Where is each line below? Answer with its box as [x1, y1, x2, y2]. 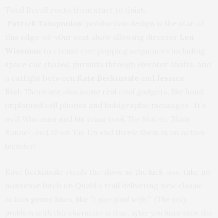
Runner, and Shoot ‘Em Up [5, 127, 97, 138]
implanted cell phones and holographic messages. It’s [5, 100, 206, 110]
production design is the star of [84, 18, 204, 29]
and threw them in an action [97, 127, 205, 138]
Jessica [157, 73, 184, 83]
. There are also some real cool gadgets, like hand [20, 87, 204, 97]
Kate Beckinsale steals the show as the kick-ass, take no [5, 167, 211, 177]
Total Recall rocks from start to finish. [5, 5, 147, 15]
